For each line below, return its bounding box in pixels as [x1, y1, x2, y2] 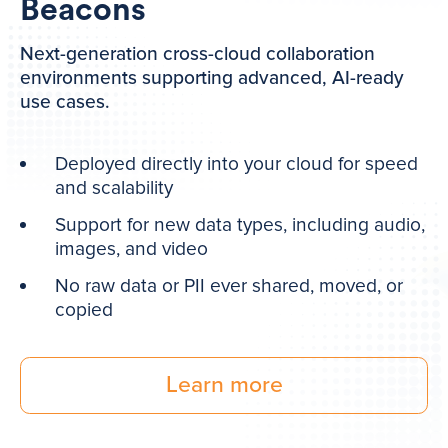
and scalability [55, 176, 174, 201]
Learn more [165, 371, 283, 400]
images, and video [55, 237, 209, 262]
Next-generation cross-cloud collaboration [20, 42, 375, 67]
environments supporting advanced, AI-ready [20, 66, 404, 91]
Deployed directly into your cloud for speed [55, 152, 419, 177]
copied [55, 298, 114, 323]
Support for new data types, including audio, [55, 213, 426, 238]
